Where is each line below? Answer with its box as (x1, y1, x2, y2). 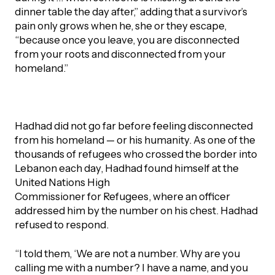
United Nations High (14, 176, 110, 188)
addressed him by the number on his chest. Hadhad (14, 204, 258, 217)
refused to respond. (14, 218, 109, 231)
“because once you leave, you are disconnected (14, 33, 239, 46)
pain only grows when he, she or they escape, (14, 19, 227, 32)
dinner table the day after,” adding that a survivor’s (14, 5, 247, 18)
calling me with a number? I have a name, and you (14, 261, 248, 274)
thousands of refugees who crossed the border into (14, 147, 257, 160)
